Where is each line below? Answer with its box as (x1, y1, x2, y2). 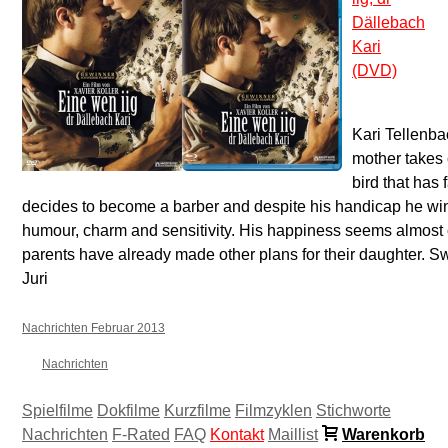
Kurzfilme (164, 401, 231, 419)
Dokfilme (97, 401, 160, 419)
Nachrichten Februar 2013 (22, 320, 165, 335)
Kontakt (210, 425, 264, 443)
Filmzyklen (235, 401, 312, 419)
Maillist (268, 425, 318, 443)
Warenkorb (342, 425, 425, 443)
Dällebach (352, 13, 425, 31)
